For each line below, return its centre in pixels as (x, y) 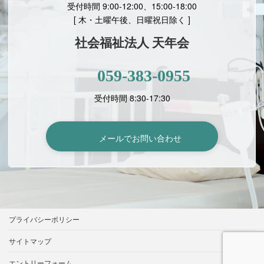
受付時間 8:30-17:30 (132, 98)
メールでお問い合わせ (140, 138)
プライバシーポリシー (44, 219)
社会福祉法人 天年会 (132, 43)
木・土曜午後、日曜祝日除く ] (134, 20)
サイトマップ (30, 241)
